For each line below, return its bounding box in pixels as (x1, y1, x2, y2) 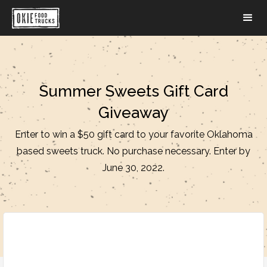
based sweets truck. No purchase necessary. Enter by (17, 145, 250, 157)
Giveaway (98, 104, 169, 122)
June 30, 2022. (103, 162, 164, 173)
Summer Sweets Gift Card (39, 82, 228, 100)
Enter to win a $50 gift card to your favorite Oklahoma (14, 129, 253, 140)
